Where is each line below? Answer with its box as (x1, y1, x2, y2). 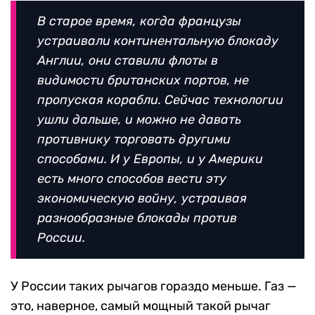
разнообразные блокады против (37, 210, 237, 226)
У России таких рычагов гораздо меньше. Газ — (11, 278, 297, 295)
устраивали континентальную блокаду (37, 33, 278, 49)
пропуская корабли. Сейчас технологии (37, 92, 283, 108)
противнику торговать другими (37, 131, 231, 148)
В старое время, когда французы (37, 13, 241, 30)
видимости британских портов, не (37, 72, 249, 89)
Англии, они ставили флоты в (37, 53, 218, 69)
